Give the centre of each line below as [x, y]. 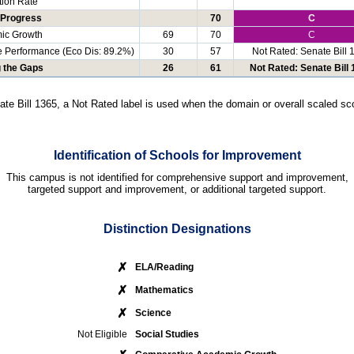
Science [153, 313]
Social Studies [167, 334]
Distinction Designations [177, 228]
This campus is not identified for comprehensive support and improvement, [177, 178]
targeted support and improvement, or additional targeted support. [177, 190]
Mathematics [164, 290]
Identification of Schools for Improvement [177, 156]
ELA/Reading [164, 267]
